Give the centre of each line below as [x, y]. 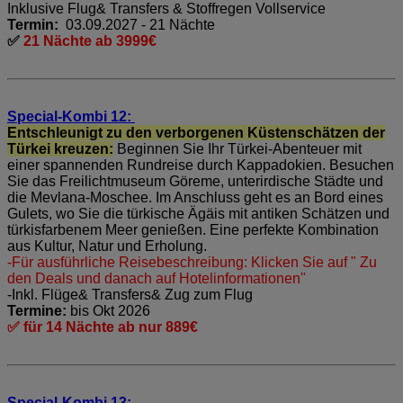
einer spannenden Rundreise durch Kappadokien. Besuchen [201, 165]
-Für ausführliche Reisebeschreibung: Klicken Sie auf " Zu [192, 262]
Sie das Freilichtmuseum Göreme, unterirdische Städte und [195, 181]
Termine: [37, 310]
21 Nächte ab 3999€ [90, 40]
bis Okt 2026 [108, 310]
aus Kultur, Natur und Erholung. [107, 246]
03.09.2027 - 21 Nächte [140, 24]
